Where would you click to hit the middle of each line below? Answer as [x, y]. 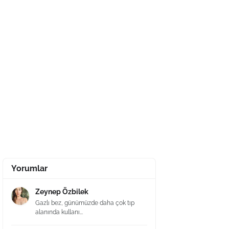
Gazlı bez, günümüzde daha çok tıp [85, 203]
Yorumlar [29, 168]
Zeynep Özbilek [62, 192]
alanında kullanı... [59, 212]
